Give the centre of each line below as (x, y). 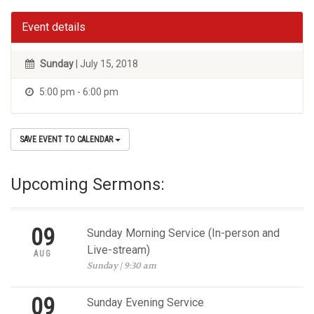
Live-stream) (118, 250)
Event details (54, 27)
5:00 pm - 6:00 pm (78, 92)
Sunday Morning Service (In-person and (183, 233)
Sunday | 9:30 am (121, 266)
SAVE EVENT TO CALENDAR (67, 139)
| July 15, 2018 (106, 64)
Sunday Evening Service (145, 302)
